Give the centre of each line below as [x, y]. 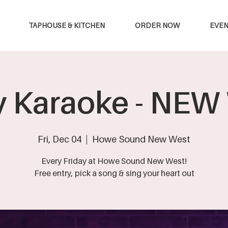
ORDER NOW [157, 25]
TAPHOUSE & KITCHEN [67, 25]
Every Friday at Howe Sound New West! [114, 161]
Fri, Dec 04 [60, 139]
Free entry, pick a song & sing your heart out [114, 173]
